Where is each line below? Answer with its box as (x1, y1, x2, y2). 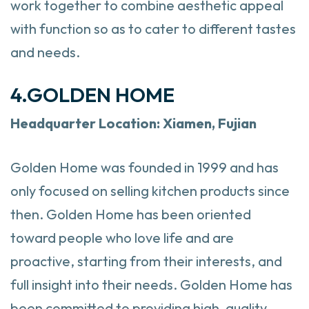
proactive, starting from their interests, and (10, 252, 282, 270)
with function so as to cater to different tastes (10, 20, 296, 38)
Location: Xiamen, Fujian (96, 114, 257, 132)
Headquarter (10, 114, 96, 132)
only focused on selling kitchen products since (10, 182, 290, 200)
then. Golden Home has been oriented (10, 206, 251, 223)
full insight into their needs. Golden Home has (10, 276, 292, 294)
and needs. (10, 43, 80, 61)
